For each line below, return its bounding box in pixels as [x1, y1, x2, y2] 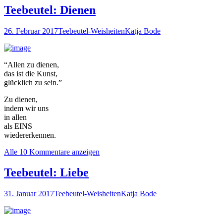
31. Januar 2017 [4, 189, 54, 198]
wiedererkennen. [4, 130, 56, 139]
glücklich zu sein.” [4, 78, 62, 87]
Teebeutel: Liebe [4, 166, 89, 179]
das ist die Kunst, [4, 69, 57, 78]
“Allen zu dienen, [4, 60, 59, 69]
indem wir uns [4, 104, 49, 112]
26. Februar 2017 [4, 26, 58, 35]
